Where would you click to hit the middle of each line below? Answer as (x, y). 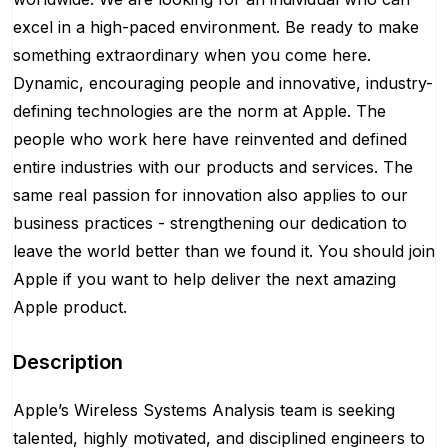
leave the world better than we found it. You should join (224, 251)
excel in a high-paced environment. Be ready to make (216, 27)
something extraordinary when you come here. (192, 55)
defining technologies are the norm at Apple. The (199, 111)
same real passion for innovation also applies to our (210, 195)
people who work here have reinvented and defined (210, 139)
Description (68, 362)
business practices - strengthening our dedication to (210, 223)
